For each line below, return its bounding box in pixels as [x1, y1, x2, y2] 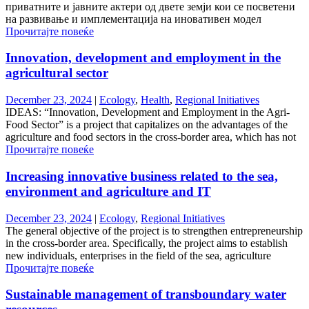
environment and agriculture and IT [6, 183, 211, 199]
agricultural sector [6, 66, 108, 81]
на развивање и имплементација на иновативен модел [6, 12, 261, 25]
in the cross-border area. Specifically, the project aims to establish [6, 237, 288, 249]
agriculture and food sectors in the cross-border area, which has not [6, 131, 296, 143]
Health [141, 94, 170, 106]
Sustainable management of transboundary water [6, 287, 286, 302]
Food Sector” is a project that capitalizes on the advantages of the [6, 119, 288, 131]
